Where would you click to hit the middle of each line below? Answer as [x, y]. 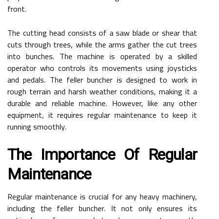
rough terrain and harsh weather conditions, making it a [102, 91]
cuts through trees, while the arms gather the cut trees [102, 44]
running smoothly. [37, 126]
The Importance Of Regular [102, 154]
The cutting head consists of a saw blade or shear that [102, 33]
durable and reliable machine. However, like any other [102, 103]
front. [17, 9]
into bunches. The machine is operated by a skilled [102, 56]
